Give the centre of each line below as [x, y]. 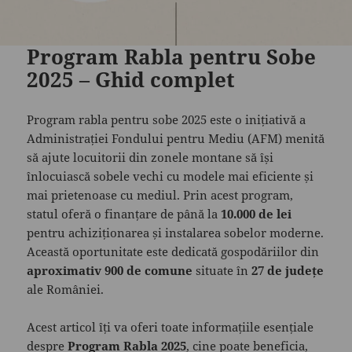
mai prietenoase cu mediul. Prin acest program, [160, 195]
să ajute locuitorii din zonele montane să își [150, 158]
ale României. [66, 290]
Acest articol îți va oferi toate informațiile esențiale [170, 327]
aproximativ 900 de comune [110, 271]
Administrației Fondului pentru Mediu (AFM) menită [176, 139]
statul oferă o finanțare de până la [124, 214]
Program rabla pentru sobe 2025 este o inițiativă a [167, 120]
